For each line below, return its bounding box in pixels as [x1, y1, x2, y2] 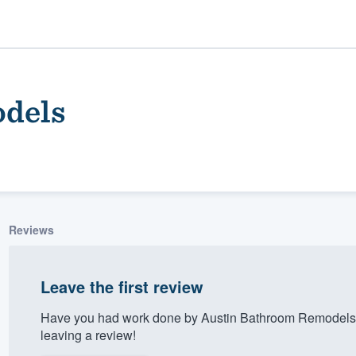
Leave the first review [40, 274, 203, 298]
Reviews [8, 221, 54, 238]
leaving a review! [40, 325, 136, 344]
